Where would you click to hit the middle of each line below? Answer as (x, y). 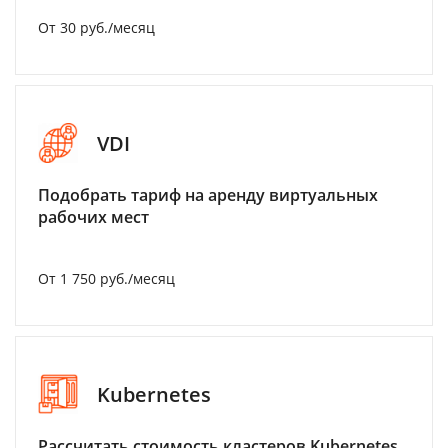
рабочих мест (93, 217)
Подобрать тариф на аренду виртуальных (208, 195)
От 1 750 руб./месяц (106, 278)
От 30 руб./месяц (96, 27)
